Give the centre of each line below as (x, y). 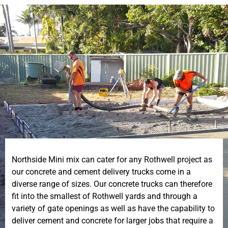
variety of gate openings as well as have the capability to (113, 209)
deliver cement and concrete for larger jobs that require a (112, 221)
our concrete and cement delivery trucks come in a (101, 172)
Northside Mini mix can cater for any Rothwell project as (112, 160)
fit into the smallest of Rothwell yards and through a (104, 196)
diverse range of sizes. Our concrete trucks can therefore (112, 184)
